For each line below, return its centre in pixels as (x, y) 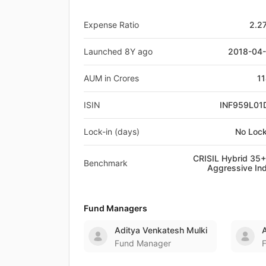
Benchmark (106, 163)
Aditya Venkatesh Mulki (161, 230)
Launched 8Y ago (118, 51)
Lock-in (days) (112, 131)
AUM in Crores (111, 78)
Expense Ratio (111, 24)
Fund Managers (115, 208)
